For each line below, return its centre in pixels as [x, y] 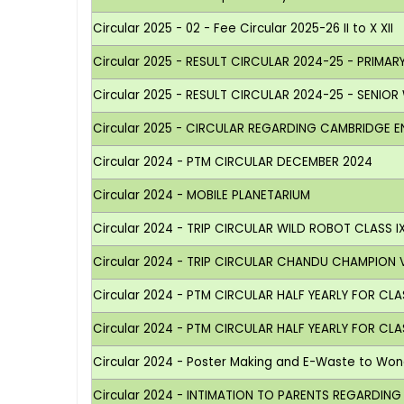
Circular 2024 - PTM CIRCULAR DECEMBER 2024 [233, 161]
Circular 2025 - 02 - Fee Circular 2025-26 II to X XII [243, 28]
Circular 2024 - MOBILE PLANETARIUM [202, 195]
